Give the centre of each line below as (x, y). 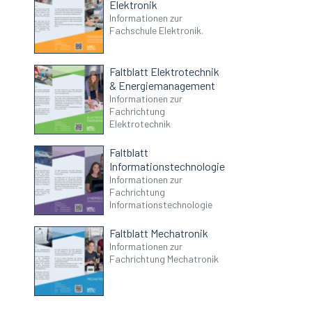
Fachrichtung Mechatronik (164, 259)
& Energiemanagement (163, 86)
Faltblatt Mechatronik (159, 233)
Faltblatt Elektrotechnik (165, 72)
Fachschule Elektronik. (157, 31)
